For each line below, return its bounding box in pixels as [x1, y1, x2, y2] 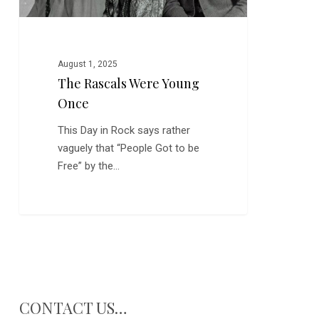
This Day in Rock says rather [58, 124, 191, 137]
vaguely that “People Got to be [58, 142, 200, 155]
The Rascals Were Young [58, 75, 200, 93]
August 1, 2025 [58, 59, 118, 70]
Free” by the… [58, 159, 120, 173]
